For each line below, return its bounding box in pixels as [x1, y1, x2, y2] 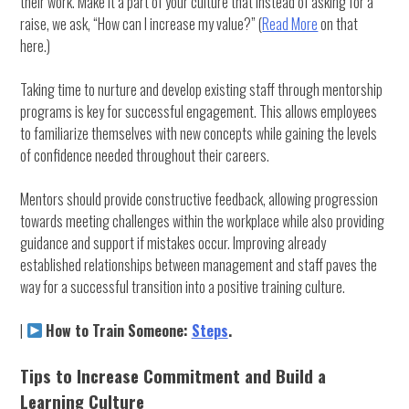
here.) [20, 34, 51, 57]
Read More [262, 12, 319, 35]
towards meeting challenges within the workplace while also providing [20, 209, 385, 232]
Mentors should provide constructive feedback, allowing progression [20, 187, 379, 210]
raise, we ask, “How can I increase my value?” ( [20, 12, 263, 35]
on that [318, 12, 359, 35]
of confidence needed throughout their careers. [20, 143, 270, 166]
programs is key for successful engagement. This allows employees [20, 100, 378, 122]
